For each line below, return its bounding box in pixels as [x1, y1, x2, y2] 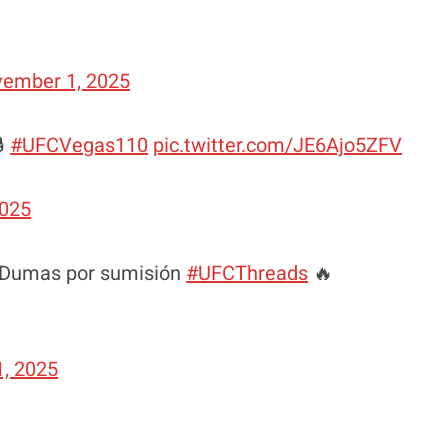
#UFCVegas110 [10, 130, 149, 160]
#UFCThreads [186, 258, 309, 288]
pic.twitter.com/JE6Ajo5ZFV [153, 130, 403, 160]
